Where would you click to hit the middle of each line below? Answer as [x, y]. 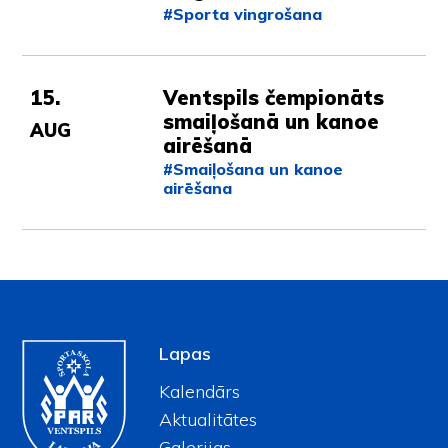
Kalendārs [199, 391]
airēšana [198, 187]
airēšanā [208, 145]
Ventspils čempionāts [274, 97]
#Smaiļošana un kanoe [253, 168]
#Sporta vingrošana [243, 13]
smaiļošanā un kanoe [271, 121]
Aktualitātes [207, 419]
